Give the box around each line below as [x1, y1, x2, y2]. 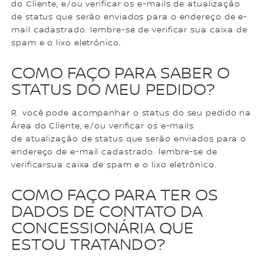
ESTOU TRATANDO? [11, 235, 165, 256]
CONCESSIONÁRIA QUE [11, 219, 194, 239]
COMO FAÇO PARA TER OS [11, 186, 219, 206]
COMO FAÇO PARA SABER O [11, 64, 230, 84]
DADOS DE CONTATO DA [11, 202, 203, 223]
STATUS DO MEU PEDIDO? [11, 80, 215, 101]
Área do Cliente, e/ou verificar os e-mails [11, 121, 194, 131]
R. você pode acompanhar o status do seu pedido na [11, 108, 252, 118]
